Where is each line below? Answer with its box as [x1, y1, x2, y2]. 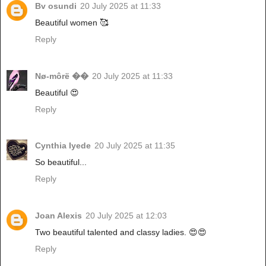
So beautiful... [35, 157, 87, 167]
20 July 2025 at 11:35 [94, 141, 175, 151]
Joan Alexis [35, 211, 82, 221]
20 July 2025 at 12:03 [85, 211, 167, 221]
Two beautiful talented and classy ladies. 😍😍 [35, 227, 207, 237]
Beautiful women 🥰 [35, 17, 108, 27]
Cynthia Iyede [35, 141, 91, 151]
